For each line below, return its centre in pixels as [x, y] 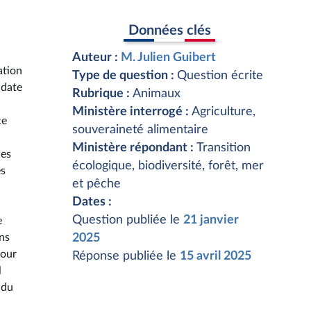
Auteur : [96, 58]
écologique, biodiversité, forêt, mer [168, 166]
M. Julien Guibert [168, 58]
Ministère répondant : [134, 148]
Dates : [92, 202]
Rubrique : [102, 94]
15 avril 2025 [216, 256]
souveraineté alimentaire [140, 130]
